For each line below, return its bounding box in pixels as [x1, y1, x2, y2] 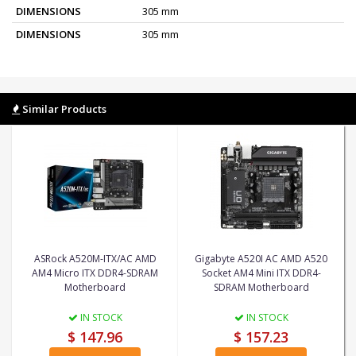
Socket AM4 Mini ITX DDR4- [201, 265, 321, 280]
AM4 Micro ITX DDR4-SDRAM [32, 265, 158, 280]
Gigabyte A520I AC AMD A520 [195, 251, 327, 265]
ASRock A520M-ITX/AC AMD [33, 251, 157, 265]
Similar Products [20, 101, 106, 116]
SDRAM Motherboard [213, 280, 309, 294]
